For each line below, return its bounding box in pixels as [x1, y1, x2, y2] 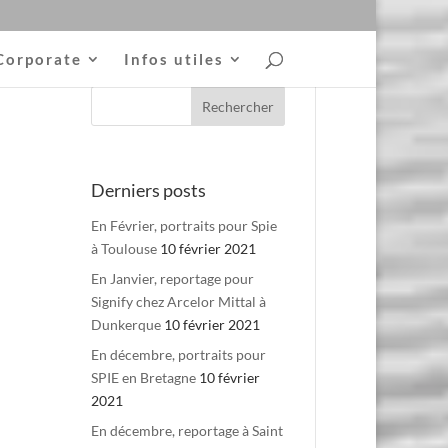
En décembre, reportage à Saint [90, 422, 283, 440]
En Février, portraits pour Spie [90, 217, 277, 235]
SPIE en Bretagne [90, 369, 196, 387]
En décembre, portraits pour [90, 346, 266, 364]
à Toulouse [90, 240, 157, 258]
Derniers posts [90, 179, 206, 202]
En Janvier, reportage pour [90, 270, 254, 288]
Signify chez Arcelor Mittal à [90, 293, 266, 311]
